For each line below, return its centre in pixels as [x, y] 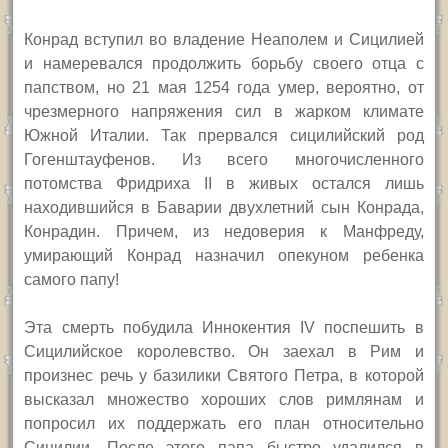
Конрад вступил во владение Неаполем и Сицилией [224, 40]
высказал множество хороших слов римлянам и [224, 400]
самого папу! [72, 280]
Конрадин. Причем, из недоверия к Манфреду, [224, 232]
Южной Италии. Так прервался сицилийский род [224, 136]
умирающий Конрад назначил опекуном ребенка [224, 256]
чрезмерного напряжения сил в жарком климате [224, 112]
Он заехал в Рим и [336, 352]
